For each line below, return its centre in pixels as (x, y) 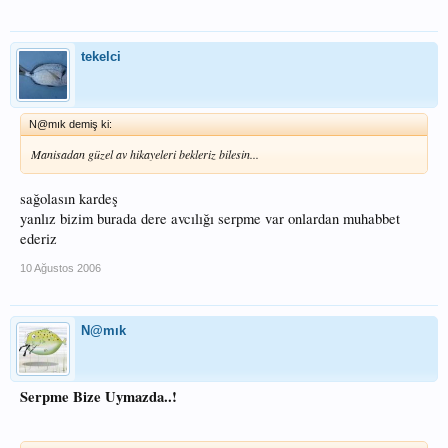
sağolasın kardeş (69, 198)
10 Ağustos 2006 (60, 267)
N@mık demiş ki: (70, 124)
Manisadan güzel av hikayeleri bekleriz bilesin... (145, 154)
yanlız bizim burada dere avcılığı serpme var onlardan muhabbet (210, 218)
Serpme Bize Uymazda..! (98, 396)
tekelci (101, 56)
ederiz (38, 238)
